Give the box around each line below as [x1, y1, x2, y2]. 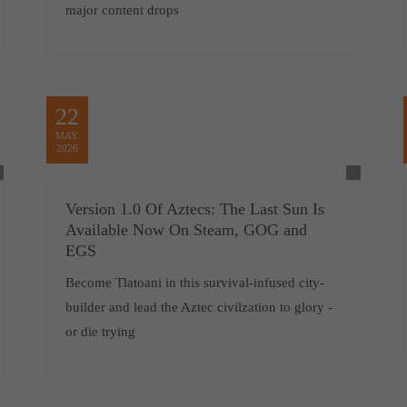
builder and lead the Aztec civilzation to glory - [65, 300, 333, 314]
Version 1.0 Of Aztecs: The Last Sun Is [65, 200, 324, 218]
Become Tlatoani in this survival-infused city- [65, 275, 324, 290]
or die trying [65, 324, 139, 339]
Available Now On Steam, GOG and [65, 221, 307, 239]
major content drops [65, 3, 179, 17]
